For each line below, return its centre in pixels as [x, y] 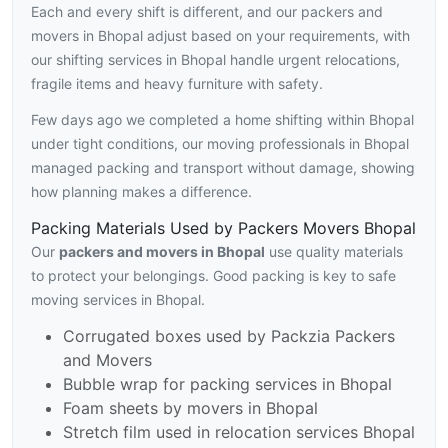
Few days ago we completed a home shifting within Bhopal [222, 120]
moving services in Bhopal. [118, 300]
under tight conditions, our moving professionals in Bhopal [220, 144]
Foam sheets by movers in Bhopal [190, 408]
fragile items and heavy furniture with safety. [177, 84]
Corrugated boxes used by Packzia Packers [229, 336]
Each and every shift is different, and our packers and [207, 12]
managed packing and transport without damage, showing [223, 168]
